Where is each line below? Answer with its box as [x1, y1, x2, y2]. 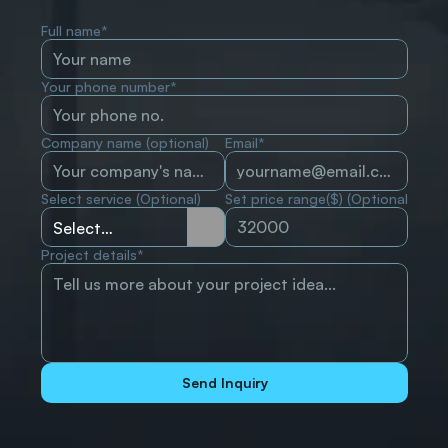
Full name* [41, 22, 108, 40]
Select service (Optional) [41, 190, 201, 208]
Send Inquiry [181, 374, 268, 392]
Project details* [41, 246, 144, 264]
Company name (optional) [41, 134, 209, 152]
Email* [224, 134, 265, 152]
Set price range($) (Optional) [224, 190, 412, 208]
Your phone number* [41, 78, 177, 96]
